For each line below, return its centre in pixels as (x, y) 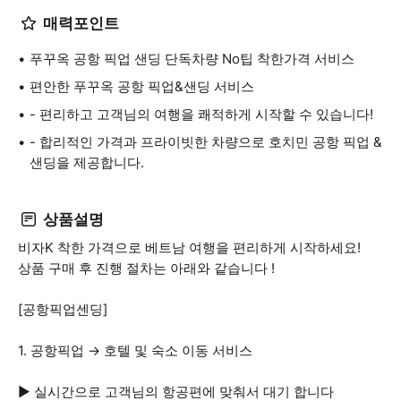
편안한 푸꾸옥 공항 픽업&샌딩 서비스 (142, 86)
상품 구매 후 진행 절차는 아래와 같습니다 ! (146, 268)
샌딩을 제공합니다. (87, 162)
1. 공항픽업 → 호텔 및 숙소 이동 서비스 (135, 350)
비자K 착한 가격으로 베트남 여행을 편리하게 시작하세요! (189, 247)
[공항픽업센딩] (63, 309)
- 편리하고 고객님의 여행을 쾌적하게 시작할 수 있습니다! (201, 114)
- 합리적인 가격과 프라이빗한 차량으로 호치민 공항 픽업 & (206, 142)
